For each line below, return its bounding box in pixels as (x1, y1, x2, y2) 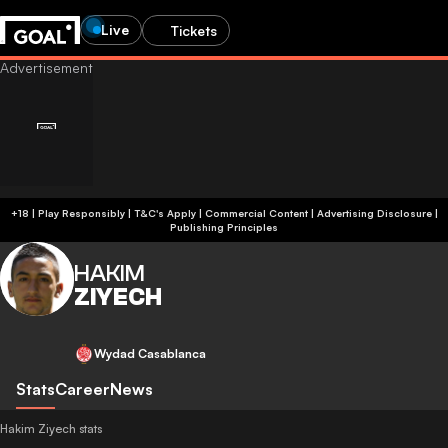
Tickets (171, 21, 217, 39)
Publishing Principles (170, 221, 278, 233)
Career (55, 379, 110, 399)
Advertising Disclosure (316, 207, 432, 219)
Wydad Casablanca (94, 346, 206, 361)
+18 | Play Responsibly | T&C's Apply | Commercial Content (133, 207, 308, 219)
